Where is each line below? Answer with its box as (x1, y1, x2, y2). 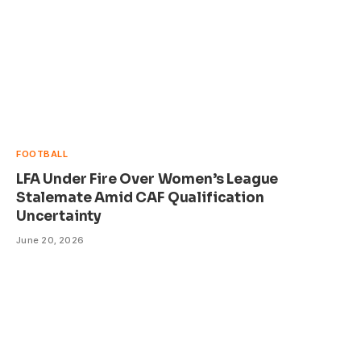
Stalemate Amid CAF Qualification (16, 189, 264, 207)
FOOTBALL (16, 148, 68, 160)
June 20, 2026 (16, 234, 85, 247)
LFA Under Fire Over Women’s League (16, 171, 279, 189)
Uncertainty (16, 208, 102, 226)
